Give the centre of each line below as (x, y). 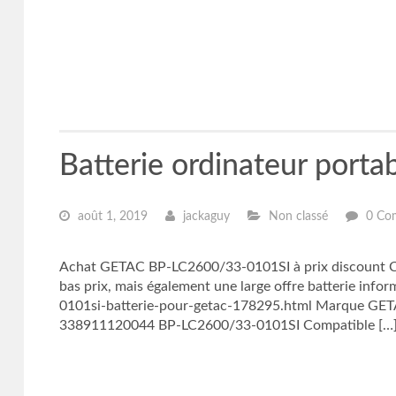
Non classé (296, 217)
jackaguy (204, 217)
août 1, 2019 (110, 217)
